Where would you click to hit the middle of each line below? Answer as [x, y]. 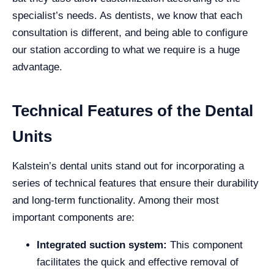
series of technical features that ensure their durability [135, 183]
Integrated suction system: [103, 245]
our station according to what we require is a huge [126, 50]
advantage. [37, 67]
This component [206, 245]
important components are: [73, 217]
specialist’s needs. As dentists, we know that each [127, 15]
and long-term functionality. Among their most [116, 200]
